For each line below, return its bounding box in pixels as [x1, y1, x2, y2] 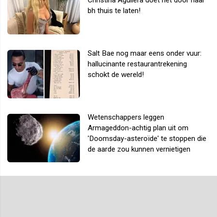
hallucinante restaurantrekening [88, 59, 187, 68]
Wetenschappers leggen [88, 112, 164, 122]
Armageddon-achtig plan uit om [88, 123, 188, 132]
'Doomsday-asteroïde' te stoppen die [88, 134, 206, 143]
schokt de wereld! [88, 70, 144, 79]
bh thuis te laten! [88, 6, 140, 15]
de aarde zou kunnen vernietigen [88, 144, 190, 154]
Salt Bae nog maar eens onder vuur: [88, 48, 201, 58]
